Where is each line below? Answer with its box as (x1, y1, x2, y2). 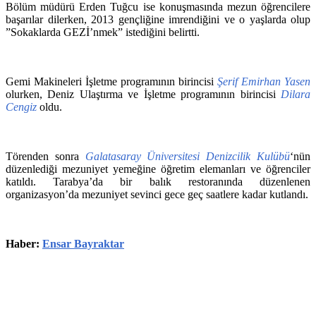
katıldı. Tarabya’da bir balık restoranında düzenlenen (6, 175, 310, 188)
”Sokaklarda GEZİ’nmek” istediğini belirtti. (6, 25, 200, 38)
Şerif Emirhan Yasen (217, 75, 310, 87)
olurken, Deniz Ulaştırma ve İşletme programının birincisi (6, 87, 281, 100)
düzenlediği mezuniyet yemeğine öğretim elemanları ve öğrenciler (6, 162, 310, 175)
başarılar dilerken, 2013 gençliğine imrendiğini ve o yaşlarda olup (6, 13, 310, 25)
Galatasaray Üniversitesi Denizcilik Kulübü (85, 150, 291, 162)
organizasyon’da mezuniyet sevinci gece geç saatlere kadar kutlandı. (6, 188, 308, 200)
